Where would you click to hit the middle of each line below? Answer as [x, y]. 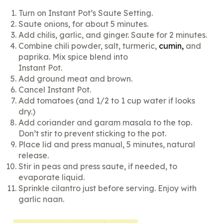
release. [34, 156]
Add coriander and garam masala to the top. [106, 123]
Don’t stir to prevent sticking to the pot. [93, 134]
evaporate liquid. [52, 177]
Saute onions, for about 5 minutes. [84, 24]
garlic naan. [42, 199]
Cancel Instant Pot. [55, 90]
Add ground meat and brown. [76, 79]
